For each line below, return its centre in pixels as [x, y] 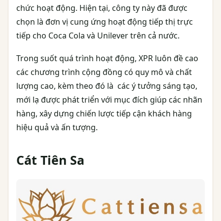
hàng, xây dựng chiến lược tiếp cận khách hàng [104, 113]
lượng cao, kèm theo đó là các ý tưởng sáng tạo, [107, 86]
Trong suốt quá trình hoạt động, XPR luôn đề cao [107, 58]
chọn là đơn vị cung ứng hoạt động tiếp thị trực [105, 21]
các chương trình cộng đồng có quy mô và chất [104, 72]
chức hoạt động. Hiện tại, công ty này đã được [102, 8]
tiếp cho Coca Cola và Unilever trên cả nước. [98, 35]
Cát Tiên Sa [50, 160]
